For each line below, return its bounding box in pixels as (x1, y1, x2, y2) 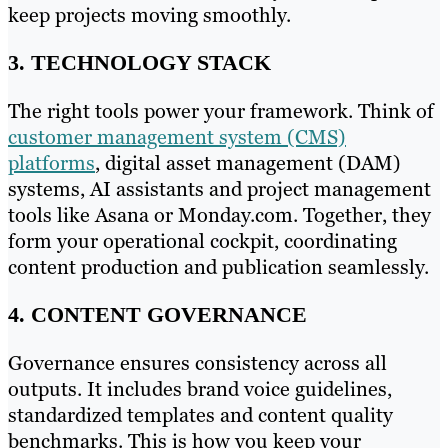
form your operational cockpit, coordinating (8, 227, 397, 254)
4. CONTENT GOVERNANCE (8, 301, 307, 327)
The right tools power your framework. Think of (8, 97, 434, 124)
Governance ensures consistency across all (8, 349, 387, 376)
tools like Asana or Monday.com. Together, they (8, 201, 431, 228)
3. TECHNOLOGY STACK (8, 49, 271, 75)
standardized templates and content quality (8, 401, 393, 428)
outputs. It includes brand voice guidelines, (8, 375, 392, 402)
